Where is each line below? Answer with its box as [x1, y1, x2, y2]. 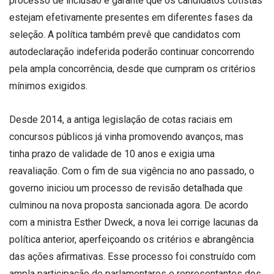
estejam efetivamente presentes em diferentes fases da [9, 11, 253, 23]
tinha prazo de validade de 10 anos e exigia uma [9, 147, 215, 160]
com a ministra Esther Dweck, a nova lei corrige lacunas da [9, 216, 258, 228]
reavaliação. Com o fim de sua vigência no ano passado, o [9, 165, 254, 177]
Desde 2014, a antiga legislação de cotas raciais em [9, 113, 232, 125]
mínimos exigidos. [9, 80, 87, 92]
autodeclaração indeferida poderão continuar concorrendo [9, 45, 254, 57]
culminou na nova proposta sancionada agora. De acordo [9, 199, 248, 211]
